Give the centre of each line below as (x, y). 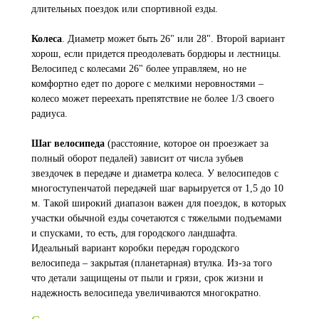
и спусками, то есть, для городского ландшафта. (135, 233)
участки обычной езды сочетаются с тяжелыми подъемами (157, 218)
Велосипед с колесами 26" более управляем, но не (139, 68)
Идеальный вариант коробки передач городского (135, 248)
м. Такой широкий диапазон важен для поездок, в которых (159, 203)
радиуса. (49, 113)
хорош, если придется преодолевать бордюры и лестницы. (156, 53)
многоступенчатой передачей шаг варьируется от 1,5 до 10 (157, 188)
